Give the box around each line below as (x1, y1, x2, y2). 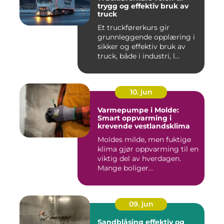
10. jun (129, 87, 152, 97)
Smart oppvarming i (97, 113, 171, 123)
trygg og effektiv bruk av (97, 1, 188, 11)
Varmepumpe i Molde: (97, 105, 179, 115)
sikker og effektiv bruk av (97, 42, 185, 51)
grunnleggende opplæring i (97, 32, 195, 42)
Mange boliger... (97, 163, 153, 173)
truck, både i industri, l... (97, 51, 179, 61)
